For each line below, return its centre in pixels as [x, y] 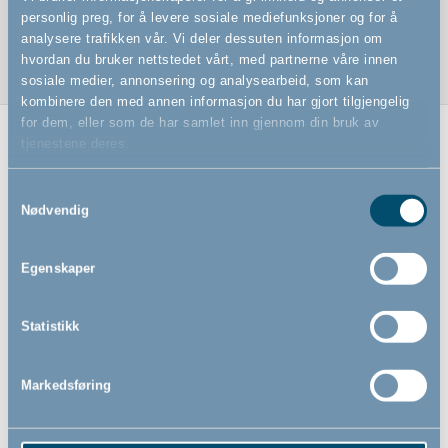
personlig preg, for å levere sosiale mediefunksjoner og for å [209, 17]
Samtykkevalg [49, 192]
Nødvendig [55, 210]
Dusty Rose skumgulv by [312, 405]
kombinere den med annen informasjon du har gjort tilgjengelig [215, 101]
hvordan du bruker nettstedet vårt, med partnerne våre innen [209, 59]
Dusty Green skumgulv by [101, 405]
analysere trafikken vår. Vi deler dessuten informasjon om [202, 38]
